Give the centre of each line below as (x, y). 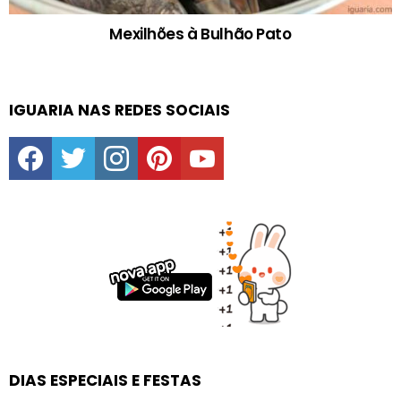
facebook (60, 139)
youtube (229, 139)
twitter (94, 139)
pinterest (187, 139)
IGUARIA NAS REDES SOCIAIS (119, 111)
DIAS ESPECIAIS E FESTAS (105, 381)
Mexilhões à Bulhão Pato (200, 34)
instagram (147, 139)
